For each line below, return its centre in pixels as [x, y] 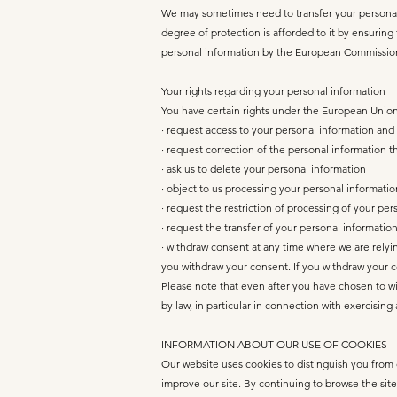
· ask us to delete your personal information [264, 169]
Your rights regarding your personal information [273, 91]
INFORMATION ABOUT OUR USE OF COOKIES [274, 344]
